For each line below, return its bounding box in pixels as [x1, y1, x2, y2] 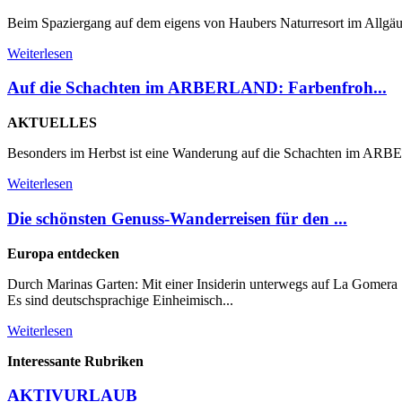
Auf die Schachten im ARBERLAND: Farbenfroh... [7, 78, 387, 98]
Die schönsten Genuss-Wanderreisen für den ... [7, 208, 347, 228]
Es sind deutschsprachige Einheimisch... [7, 292, 233, 308]
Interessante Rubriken [7, 353, 144, 369]
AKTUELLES [7, 115, 97, 131]
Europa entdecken [7, 245, 119, 261]
